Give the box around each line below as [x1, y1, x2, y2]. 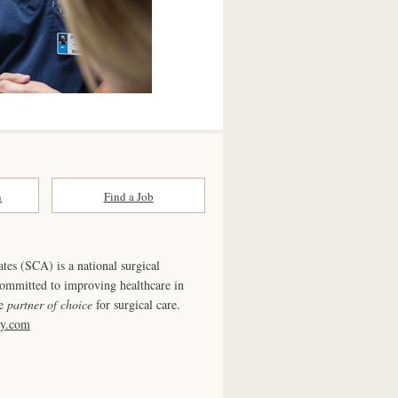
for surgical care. [92, 295, 180, 313]
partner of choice [7, 295, 92, 313]
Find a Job [103, 187, 154, 204]
